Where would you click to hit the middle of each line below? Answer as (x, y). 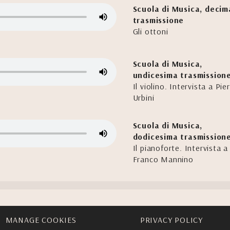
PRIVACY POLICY (171, 220)
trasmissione (158, 20)
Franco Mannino (163, 159)
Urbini (143, 98)
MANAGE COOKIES (41, 220)
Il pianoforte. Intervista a (180, 148)
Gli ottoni (150, 31)
